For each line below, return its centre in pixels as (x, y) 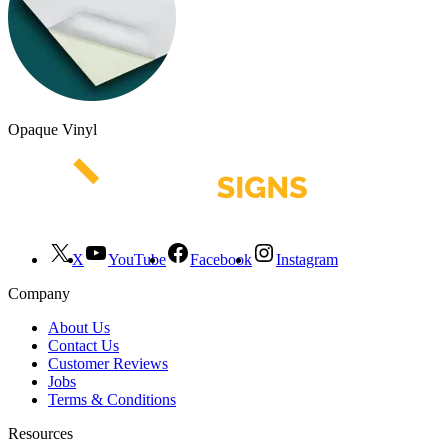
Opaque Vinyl (52, 129)
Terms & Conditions (112, 399)
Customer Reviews (108, 363)
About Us (79, 327)
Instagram (307, 259)
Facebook (221, 259)
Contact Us (83, 345)
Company (39, 293)
